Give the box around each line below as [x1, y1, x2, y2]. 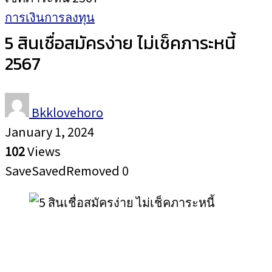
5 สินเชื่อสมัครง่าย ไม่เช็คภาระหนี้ [5, 30, 236, 56]
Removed [66, 161, 120, 179]
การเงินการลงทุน [5, 8, 95, 25]
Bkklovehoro [32, 103, 103, 121]
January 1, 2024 [5, 123, 94, 140]
